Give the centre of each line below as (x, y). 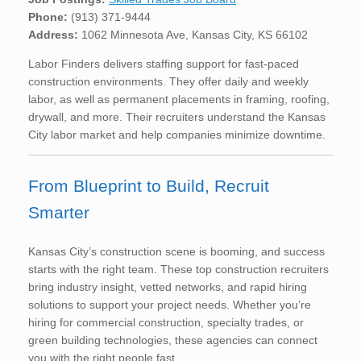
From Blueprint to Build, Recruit (149, 185)
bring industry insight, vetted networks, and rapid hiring (168, 286)
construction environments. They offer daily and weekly (168, 81)
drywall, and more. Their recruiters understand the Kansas (177, 116)
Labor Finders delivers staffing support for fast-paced (164, 63)
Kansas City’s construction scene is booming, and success (176, 251)
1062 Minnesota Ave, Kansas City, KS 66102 (193, 34)
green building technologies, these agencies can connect (173, 340)
